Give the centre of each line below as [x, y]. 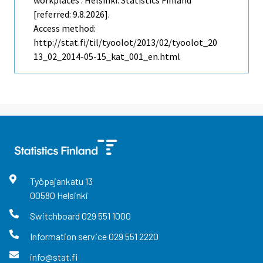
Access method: [65, 28]
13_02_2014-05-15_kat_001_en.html [107, 56]
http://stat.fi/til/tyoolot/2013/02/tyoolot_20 [125, 42]
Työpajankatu [57, 181]
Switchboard [55, 215]
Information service [69, 236]
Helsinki [72, 195]
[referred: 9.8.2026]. [72, 14]
